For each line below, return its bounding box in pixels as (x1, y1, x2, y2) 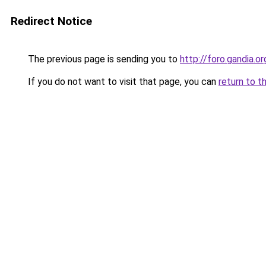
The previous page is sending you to (26, 53, 180, 65)
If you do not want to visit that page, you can (26, 76, 218, 87)
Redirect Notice (11, 14, 92, 28)
